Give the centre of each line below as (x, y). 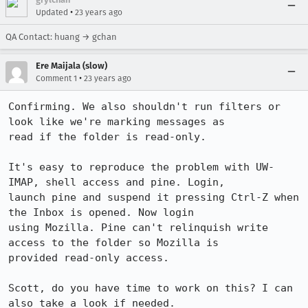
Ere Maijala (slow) (71, 66)
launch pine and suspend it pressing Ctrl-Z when (154, 197)
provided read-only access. (89, 258)
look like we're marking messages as (117, 122)
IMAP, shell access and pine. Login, (117, 182)
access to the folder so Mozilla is (113, 243)
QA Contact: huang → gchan (61, 37)
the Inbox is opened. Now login (101, 212)
